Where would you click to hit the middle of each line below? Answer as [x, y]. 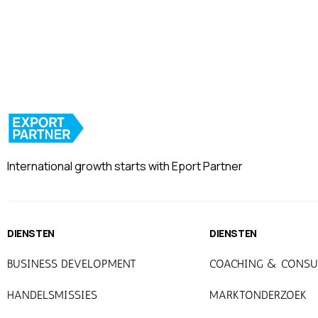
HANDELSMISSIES [52, 295]
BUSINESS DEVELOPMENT [72, 263]
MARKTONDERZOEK [258, 295]
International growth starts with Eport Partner [125, 166]
